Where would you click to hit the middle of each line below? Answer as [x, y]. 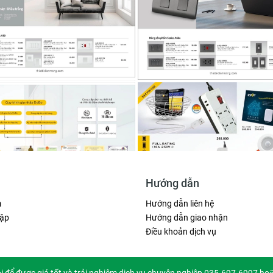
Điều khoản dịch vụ [181, 232]
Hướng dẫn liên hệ [180, 204]
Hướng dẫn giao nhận [187, 218]
